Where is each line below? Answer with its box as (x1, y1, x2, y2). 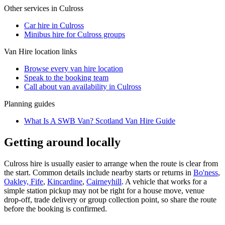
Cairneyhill (86, 177, 122, 186)
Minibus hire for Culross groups (24, 30, 125, 39)
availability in (70, 82, 117, 91)
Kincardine (47, 177, 82, 186)
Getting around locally (4, 135, 121, 149)
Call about (24, 82, 59, 91)
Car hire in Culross (24, 21, 84, 30)
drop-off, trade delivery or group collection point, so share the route (4, 195, 216, 204)
